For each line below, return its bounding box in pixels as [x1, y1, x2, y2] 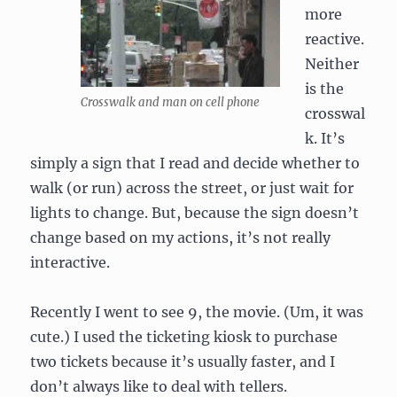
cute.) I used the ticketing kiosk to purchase [30, 328, 339, 346]
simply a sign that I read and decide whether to [30, 154, 361, 172]
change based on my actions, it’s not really [30, 229, 331, 246]
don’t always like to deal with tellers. [30, 378, 288, 395]
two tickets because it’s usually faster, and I [30, 353, 336, 370]
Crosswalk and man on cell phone [81, 95, 261, 110]
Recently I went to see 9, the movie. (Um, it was [30, 303, 364, 321]
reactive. [305, 30, 365, 48]
